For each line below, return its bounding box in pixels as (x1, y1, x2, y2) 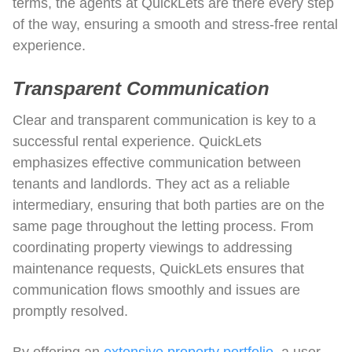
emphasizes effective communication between (13, 154, 301, 170)
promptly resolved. (13, 302, 128, 319)
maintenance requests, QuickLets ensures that (13, 260, 304, 277)
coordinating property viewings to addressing (13, 239, 292, 255)
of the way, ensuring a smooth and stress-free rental (13, 16, 338, 32)
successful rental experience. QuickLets (13, 133, 262, 149)
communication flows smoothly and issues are (13, 281, 300, 298)
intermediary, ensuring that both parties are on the (13, 196, 324, 213)
